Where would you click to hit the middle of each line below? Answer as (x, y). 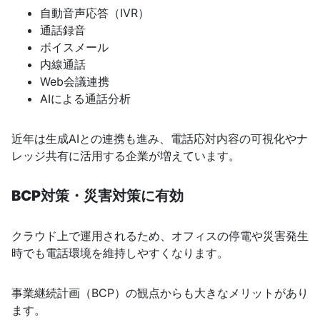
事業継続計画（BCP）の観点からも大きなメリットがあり (160, 293)
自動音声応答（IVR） (95, 13)
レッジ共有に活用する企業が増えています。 (126, 156)
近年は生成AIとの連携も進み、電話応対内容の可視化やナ (160, 139)
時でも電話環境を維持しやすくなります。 (120, 253)
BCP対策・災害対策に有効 (97, 196)
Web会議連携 (75, 82)
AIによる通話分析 (85, 99)
